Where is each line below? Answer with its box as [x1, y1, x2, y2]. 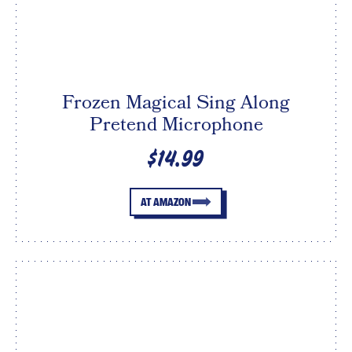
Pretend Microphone [89, 111, 263, 137]
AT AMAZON [140, 195, 191, 208]
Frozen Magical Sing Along [62, 89, 290, 115]
